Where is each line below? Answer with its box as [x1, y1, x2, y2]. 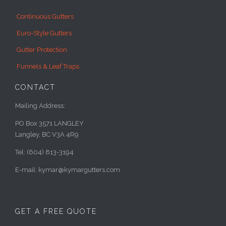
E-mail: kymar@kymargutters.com [15, 166, 120, 174]
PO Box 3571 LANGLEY [15, 120, 84, 128]
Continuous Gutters [17, 13, 74, 21]
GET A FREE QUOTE [15, 207, 97, 216]
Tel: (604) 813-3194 [15, 148, 74, 156]
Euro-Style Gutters [17, 29, 72, 37]
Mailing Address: [15, 102, 65, 110]
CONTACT [15, 83, 55, 92]
